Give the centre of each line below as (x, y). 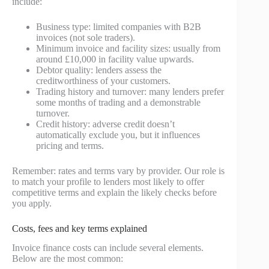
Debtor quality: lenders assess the (99, 70)
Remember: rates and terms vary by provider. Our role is (118, 171)
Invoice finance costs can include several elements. (108, 248)
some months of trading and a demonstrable (118, 102)
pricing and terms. (70, 145)
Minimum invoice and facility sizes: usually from (128, 48)
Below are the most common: (68, 259)
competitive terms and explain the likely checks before (114, 192)
